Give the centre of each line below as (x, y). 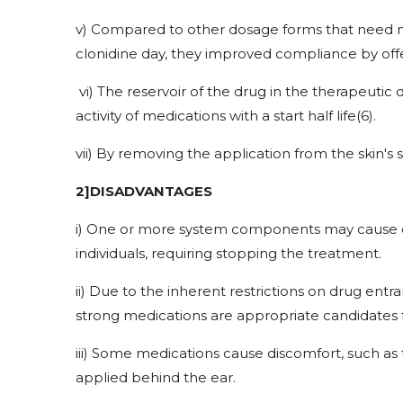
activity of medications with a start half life (216, 116)
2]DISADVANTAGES (144, 191)
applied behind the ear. (156, 377)
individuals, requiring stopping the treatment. (228, 253)
